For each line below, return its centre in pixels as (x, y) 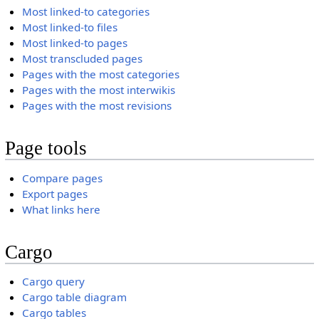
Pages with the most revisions (97, 105)
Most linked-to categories (86, 11)
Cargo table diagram (75, 297)
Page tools (46, 148)
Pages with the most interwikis (99, 89)
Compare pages (63, 178)
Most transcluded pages (83, 58)
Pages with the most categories (101, 74)
